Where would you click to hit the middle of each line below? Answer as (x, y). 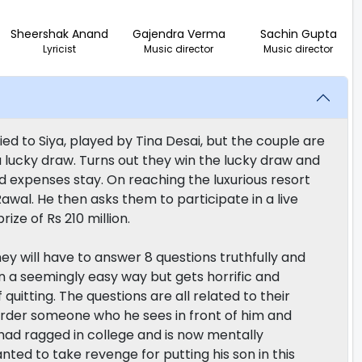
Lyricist (60, 49)
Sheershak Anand (60, 34)
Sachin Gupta (298, 34)
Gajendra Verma (179, 34)
